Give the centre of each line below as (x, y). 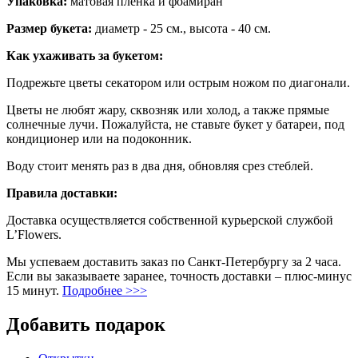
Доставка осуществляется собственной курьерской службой (170, 220)
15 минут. (34, 290)
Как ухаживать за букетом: (85, 55)
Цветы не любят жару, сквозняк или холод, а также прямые (168, 109)
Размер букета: (49, 28)
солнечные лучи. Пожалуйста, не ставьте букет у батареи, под (175, 124)
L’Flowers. (34, 234)
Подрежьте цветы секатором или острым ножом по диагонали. (178, 82)
